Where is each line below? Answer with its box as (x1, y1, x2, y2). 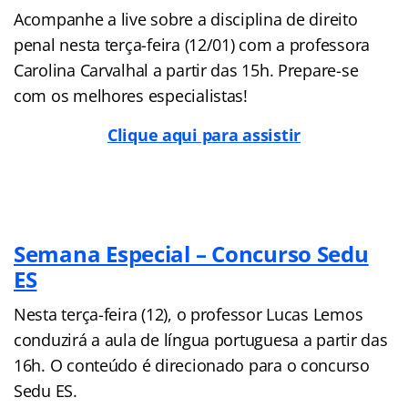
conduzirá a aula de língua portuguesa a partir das (14, 328, 388, 351)
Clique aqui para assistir (107, 123, 301, 146)
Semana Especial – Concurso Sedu (14, 238, 369, 269)
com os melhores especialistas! (14, 84, 248, 107)
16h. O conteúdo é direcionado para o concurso (14, 353, 370, 376)
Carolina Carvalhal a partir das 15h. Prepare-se (14, 58, 359, 81)
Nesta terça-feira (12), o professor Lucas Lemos (14, 302, 363, 325)
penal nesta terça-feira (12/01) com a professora (14, 33, 371, 56)
